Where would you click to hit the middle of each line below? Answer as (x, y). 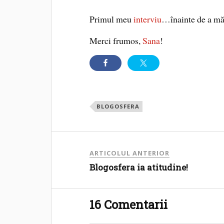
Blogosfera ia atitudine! (139, 167)
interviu (148, 19)
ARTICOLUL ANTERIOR (130, 153)
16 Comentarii (129, 204)
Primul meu (112, 19)
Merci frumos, (116, 40)
